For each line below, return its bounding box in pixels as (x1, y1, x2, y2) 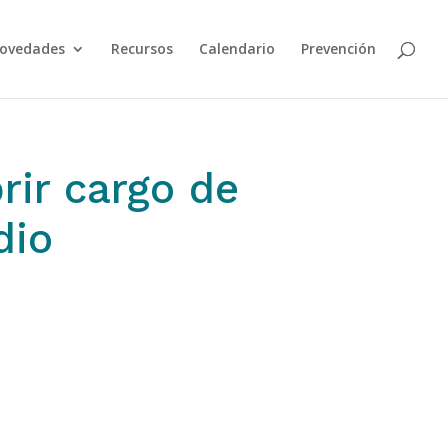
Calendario (199, 39, 275, 58)
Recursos (111, 39, 173, 58)
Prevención (301, 39, 376, 58)
